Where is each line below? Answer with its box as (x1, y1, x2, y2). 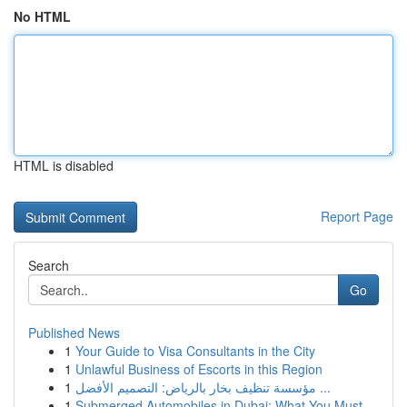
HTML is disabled (14, 156, 114, 174)
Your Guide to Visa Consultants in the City (75, 342, 315, 360)
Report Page (321, 207, 393, 225)
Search (28, 256, 69, 274)
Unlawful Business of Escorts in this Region (75, 360, 323, 378)
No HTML (14, 7, 71, 25)
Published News (28, 323, 120, 342)
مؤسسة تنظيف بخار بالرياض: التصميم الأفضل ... (316, 378, 331, 396)
